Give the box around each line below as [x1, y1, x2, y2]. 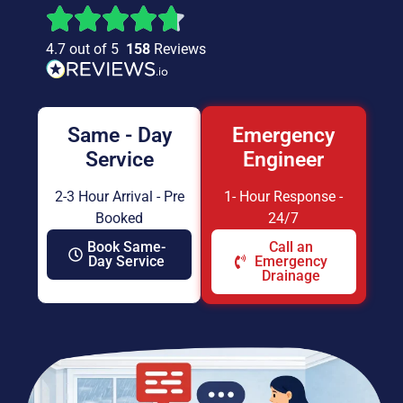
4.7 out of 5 [46, 40, 127, 58]
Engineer [243, 147, 325, 172]
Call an [268, 237, 313, 255]
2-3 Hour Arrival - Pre [54, 187, 184, 205]
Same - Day [67, 122, 172, 148]
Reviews [154, 40, 207, 58]
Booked [95, 209, 144, 227]
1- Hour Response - [224, 187, 344, 205]
